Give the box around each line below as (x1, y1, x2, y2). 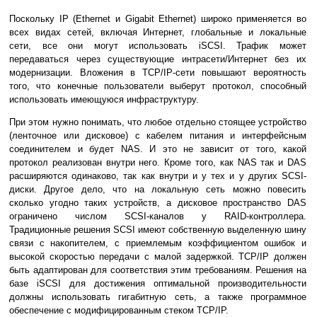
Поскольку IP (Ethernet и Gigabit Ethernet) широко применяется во (9, 13, 306, 25)
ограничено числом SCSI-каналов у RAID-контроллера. (9, 211, 306, 222)
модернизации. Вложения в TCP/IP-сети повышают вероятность (9, 67, 306, 79)
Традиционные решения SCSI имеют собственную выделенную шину (9, 224, 306, 236)
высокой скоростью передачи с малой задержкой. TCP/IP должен (9, 251, 306, 263)
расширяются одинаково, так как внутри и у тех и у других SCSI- (9, 171, 306, 182)
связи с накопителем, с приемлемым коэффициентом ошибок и (9, 238, 306, 249)
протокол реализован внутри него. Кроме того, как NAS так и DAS (9, 157, 306, 168)
